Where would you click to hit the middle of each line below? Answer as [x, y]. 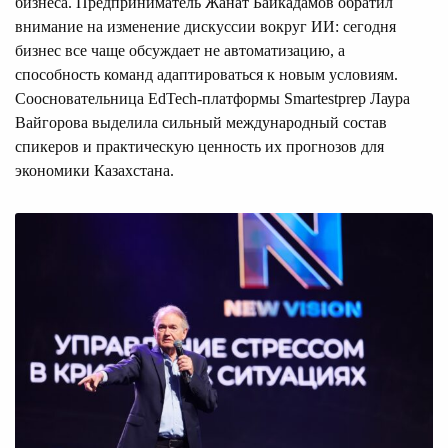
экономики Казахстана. [94, 170]
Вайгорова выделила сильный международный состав [201, 122]
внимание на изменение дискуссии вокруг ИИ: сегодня [205, 26]
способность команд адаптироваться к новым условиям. [206, 74]
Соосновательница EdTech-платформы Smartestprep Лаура [212, 98]
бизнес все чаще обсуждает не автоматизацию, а [180, 50]
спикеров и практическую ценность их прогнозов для [199, 146]
